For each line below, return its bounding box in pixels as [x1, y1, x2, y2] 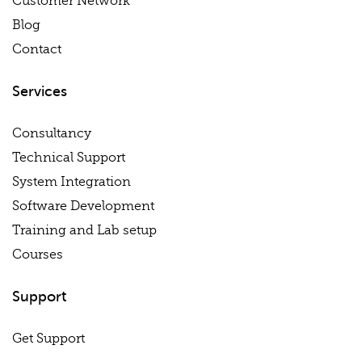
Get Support [12, 330, 85, 346]
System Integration [12, 174, 131, 189]
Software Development [12, 198, 154, 213]
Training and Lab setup [12, 222, 157, 238]
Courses [12, 246, 63, 262]
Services [12, 82, 67, 99]
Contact [12, 41, 61, 57]
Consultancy [12, 125, 91, 141]
